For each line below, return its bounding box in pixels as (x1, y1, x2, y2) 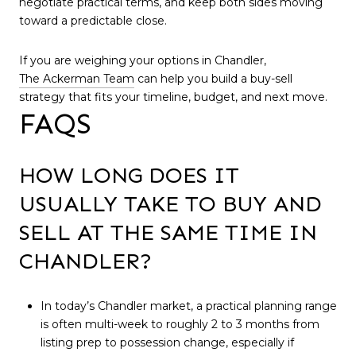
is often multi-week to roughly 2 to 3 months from (40, 316, 319, 331)
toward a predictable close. (19, 13, 167, 28)
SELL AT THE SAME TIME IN (19, 219, 317, 246)
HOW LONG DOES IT (19, 162, 239, 189)
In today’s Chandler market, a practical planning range (40, 298, 337, 313)
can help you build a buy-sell (134, 71, 292, 86)
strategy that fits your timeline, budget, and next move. (19, 89, 327, 104)
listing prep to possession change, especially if (40, 335, 294, 350)
